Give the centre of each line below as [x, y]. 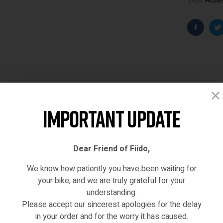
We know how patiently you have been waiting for [111, 168]
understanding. [111, 192]
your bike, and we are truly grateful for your [111, 180]
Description [76, 141]
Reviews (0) [148, 141]
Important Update [111, 119]
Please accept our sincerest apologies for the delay [111, 204]
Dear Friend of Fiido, [111, 149]
